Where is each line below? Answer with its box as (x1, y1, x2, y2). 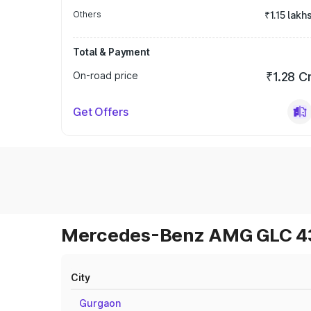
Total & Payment (73, 46, 150, 58)
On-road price (73, 69, 138, 81)
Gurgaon (79, 297, 121, 309)
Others (73, 9, 101, 19)
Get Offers (73, 105, 128, 119)
